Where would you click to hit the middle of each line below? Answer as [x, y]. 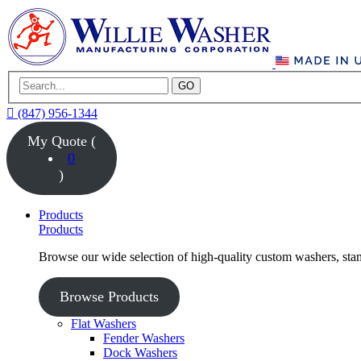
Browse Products [109, 296]
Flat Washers [104, 323]
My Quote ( [61, 141]
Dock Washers [140, 352]
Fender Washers [144, 338]
